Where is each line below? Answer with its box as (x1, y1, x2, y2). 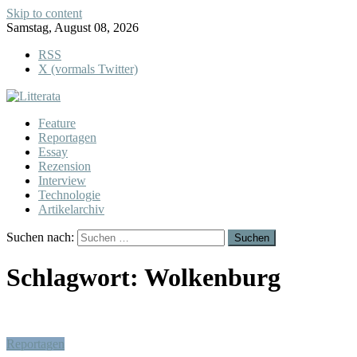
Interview (38, 174, 86, 187)
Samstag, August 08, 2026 (6, 21, 139, 34)
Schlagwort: (6, 263, 144, 292)
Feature (38, 116, 76, 130)
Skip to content (6, 6, 82, 20)
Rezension (38, 159, 91, 173)
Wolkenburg (144, 263, 280, 292)
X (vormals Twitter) (38, 62, 138, 76)
